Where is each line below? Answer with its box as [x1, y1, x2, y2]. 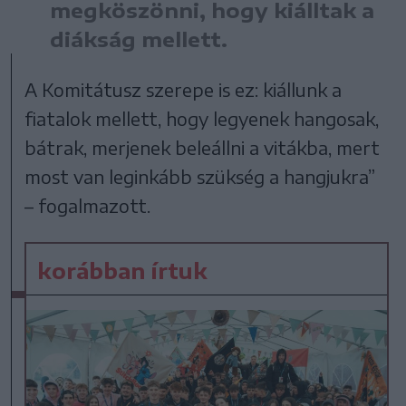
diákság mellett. [50, 25, 227, 52]
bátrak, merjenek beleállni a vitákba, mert [24, 135, 381, 159]
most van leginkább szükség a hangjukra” [24, 164, 376, 188]
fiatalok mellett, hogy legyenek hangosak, [24, 106, 380, 130]
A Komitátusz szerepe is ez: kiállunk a [24, 77, 343, 101]
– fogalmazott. [24, 193, 151, 217]
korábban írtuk [37, 256, 208, 284]
